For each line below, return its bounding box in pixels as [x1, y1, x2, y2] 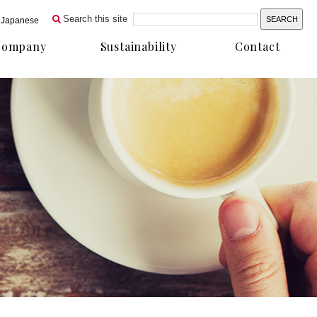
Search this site [63, 13, 127, 24]
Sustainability [100, 39, 177, 54]
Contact [234, 39, 280, 54]
